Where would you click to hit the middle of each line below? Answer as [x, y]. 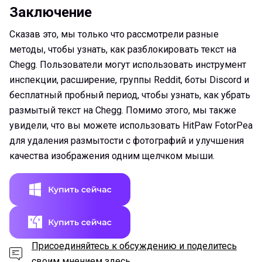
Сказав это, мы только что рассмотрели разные [114, 34]
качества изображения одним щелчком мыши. [112, 156]
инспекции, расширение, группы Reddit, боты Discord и [129, 80]
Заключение [51, 12]
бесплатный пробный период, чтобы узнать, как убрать [130, 95]
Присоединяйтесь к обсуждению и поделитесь [134, 246]
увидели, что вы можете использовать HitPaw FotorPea [131, 125]
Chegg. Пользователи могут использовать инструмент [128, 64]
